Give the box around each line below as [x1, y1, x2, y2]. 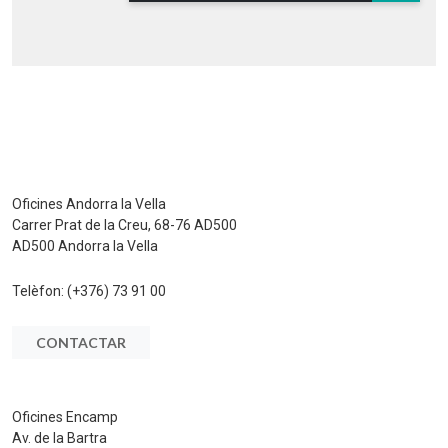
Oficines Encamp [12, 408, 118, 425]
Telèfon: [12, 282, 67, 299]
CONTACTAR [36, 333, 126, 351]
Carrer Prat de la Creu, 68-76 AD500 [12, 216, 237, 233]
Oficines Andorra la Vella [12, 195, 166, 212]
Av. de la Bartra [12, 429, 107, 446]
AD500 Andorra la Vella [12, 237, 158, 254]
